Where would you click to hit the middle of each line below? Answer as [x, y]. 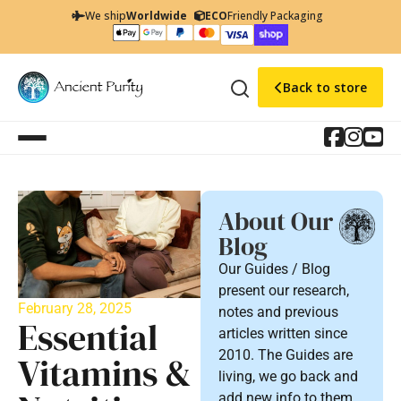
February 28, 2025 [75, 309]
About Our [276, 221]
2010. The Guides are [286, 355]
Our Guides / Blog [274, 269]
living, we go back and [288, 376]
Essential [88, 338]
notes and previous [278, 312]
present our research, [284, 290]
